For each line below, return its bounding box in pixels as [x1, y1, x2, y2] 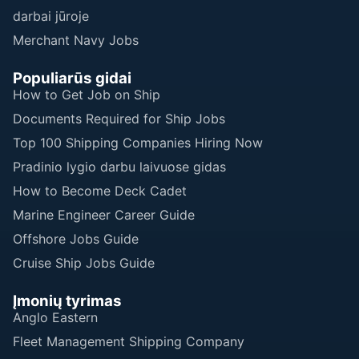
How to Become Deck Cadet [13, 182, 187, 199]
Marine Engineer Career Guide [13, 206, 195, 223]
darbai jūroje [13, 7, 89, 24]
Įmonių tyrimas [13, 291, 122, 310]
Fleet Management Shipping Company [13, 333, 244, 349]
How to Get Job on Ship [13, 86, 160, 103]
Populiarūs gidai [13, 68, 131, 87]
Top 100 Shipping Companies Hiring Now [13, 134, 263, 151]
